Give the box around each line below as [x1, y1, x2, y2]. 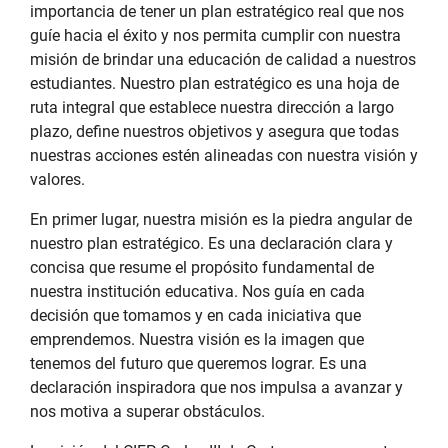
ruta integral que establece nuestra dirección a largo [30, 98, 394, 117]
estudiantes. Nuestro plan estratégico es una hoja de [30, 74, 399, 93]
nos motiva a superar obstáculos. [30, 402, 265, 421]
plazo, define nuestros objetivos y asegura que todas [30, 122, 399, 141]
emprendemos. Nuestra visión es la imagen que [30, 330, 364, 349]
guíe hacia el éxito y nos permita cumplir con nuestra [30, 26, 401, 45]
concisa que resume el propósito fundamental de [30, 258, 374, 277]
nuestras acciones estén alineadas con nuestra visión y [30, 146, 418, 165]
